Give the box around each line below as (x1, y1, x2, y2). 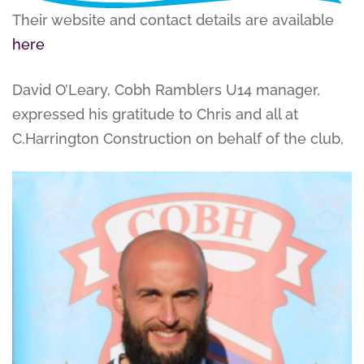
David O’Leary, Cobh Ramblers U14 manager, (12, 80, 320, 98)
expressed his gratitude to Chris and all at (12, 105, 298, 123)
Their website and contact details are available (12, 11, 334, 29)
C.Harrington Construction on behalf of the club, (12, 129, 344, 147)
